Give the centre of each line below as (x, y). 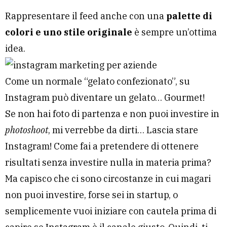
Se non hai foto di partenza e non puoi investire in (112, 114)
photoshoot (27, 130)
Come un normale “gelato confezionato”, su (98, 81)
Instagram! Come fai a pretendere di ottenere (102, 146)
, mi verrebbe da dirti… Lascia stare (123, 130)
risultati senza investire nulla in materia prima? (108, 162)
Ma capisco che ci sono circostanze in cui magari (108, 179)
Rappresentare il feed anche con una (86, 16)
